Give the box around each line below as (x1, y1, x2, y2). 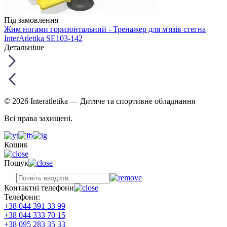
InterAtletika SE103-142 (4, 33, 83, 43)
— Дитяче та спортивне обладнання (70, 96, 195, 105)
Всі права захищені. (4, 113, 72, 123)
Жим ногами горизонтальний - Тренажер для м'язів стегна (4, 24, 206, 33)
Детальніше (4, 43, 44, 52)
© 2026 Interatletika (4, 96, 70, 105)
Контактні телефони (4, 183, 74, 192)
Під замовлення (4, 15, 58, 24)
